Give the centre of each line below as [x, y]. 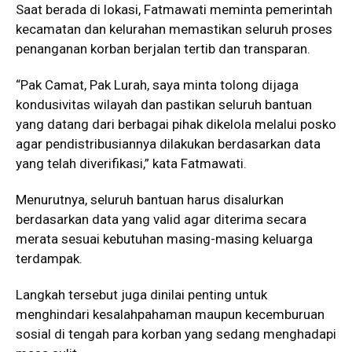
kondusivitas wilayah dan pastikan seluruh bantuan [164, 104]
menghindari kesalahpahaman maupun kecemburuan [170, 314]
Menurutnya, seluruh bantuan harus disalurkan [150, 199]
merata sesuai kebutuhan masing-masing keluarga [164, 238]
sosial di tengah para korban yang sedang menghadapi [176, 334]
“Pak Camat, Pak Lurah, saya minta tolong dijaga [157, 84]
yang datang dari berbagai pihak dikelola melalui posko [176, 124]
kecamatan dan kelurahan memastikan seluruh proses [174, 29]
